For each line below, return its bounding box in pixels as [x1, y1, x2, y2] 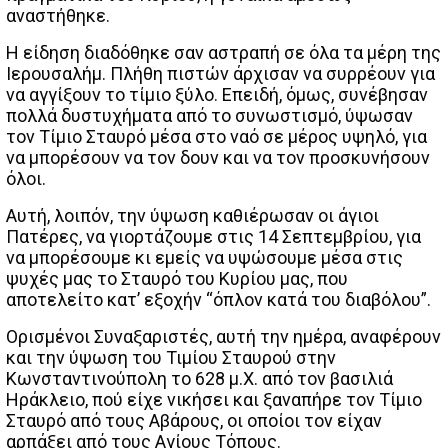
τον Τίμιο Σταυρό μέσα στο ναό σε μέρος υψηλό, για [6, 125, 427, 147]
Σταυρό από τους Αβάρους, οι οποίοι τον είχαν [6, 409, 382, 431]
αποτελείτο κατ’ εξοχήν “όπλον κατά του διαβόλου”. [6, 288, 431, 310]
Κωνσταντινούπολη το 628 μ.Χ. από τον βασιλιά [6, 367, 393, 389]
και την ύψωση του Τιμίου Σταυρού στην [6, 346, 336, 368]
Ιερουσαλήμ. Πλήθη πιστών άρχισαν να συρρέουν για [6, 62, 435, 84]
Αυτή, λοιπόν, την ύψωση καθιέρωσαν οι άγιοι [6, 204, 379, 226]
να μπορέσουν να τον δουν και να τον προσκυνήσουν [6, 146, 430, 168]
